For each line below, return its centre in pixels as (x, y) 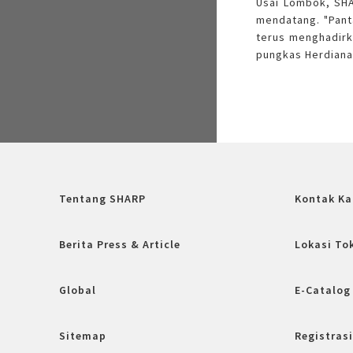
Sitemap (83, 336)
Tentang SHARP (102, 199)
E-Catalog (322, 290)
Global (78, 290)
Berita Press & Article (120, 244)
